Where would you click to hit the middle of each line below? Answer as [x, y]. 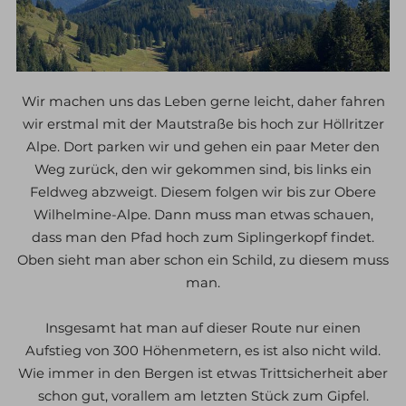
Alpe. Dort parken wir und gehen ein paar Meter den [203, 147]
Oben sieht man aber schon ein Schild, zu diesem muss [203, 261]
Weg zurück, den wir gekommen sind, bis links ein [203, 170]
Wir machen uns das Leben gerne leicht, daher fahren [203, 102]
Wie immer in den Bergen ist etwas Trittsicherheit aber [203, 374]
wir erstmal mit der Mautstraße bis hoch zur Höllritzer [203, 125]
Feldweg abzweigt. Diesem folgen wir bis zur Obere [203, 193]
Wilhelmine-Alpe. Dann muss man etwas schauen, [203, 215]
